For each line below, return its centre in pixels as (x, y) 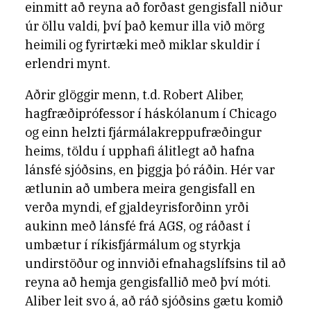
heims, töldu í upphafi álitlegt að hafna (140, 151)
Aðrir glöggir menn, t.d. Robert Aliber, (134, 95)
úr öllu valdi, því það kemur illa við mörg (145, 26)
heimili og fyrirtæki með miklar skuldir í (143, 45)
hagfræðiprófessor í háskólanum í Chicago (151, 114)
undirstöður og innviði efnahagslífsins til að (155, 263)
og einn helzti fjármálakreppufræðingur (143, 132)
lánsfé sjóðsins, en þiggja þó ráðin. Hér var (150, 170)
